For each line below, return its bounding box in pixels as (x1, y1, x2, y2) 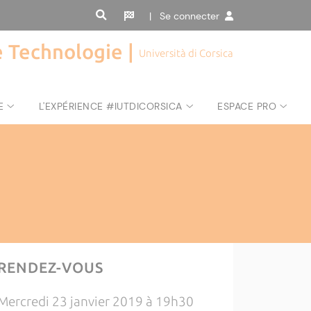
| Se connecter (149, 10, 225, 23)
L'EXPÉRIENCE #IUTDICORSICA (38, 100, 183, 112)
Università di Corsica (139, 47, 233, 60)
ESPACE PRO (217, 100, 277, 112)
